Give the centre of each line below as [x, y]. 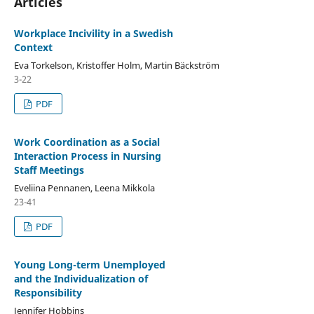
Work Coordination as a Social [87, 142]
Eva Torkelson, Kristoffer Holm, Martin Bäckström [116, 65]
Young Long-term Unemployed [89, 264]
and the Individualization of [81, 278]
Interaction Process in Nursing [87, 156]
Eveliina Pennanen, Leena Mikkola [84, 187]
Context [33, 47]
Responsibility [48, 292]
